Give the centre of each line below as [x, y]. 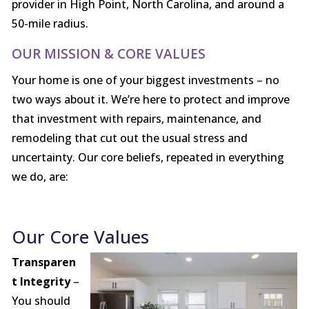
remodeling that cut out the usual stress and [129, 138]
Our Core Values [80, 237]
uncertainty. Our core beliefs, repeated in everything [148, 158]
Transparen [43, 262]
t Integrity [41, 282]
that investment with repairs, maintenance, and [136, 119]
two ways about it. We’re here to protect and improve [150, 100]
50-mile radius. [50, 24]
